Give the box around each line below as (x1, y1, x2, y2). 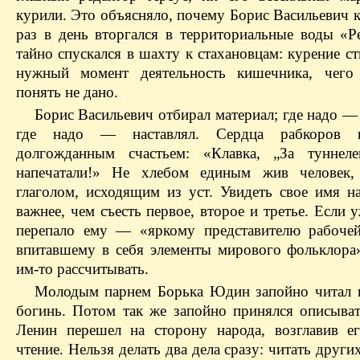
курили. (16, 6, 67, 24)
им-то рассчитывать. (16, 260, 149, 278)
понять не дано (16, 84, 114, 101)
